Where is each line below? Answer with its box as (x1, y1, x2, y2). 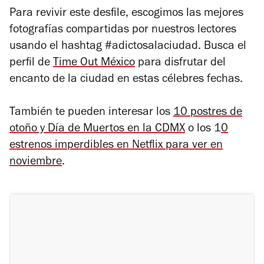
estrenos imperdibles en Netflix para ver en (9, 140, 223, 152)
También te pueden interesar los (9, 107, 173, 119)
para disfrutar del (135, 57, 226, 70)
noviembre (9, 156, 62, 169)
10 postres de (173, 107, 242, 119)
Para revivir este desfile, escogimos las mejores (9, 8, 243, 20)
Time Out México (53, 57, 135, 70)
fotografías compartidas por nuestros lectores (9, 24, 236, 37)
